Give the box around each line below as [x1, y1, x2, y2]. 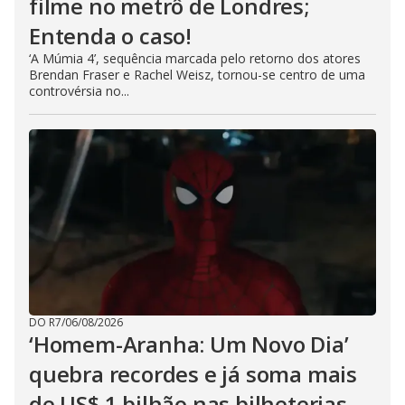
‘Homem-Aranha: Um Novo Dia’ [29, 329, 349, 359]
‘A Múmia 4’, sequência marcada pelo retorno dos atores [29, 50, 361, 67]
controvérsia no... [29, 82, 129, 99]
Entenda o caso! [29, 21, 193, 51]
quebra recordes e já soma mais [29, 359, 357, 389]
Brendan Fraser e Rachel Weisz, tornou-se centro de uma [29, 66, 365, 83]
